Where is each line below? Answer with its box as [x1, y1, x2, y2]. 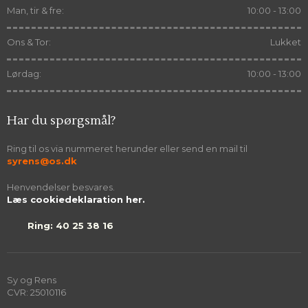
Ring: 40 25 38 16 [27, 219, 113, 231]
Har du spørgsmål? [6, 112, 116, 129]
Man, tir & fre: [6, 4, 64, 16]
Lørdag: [6, 67, 41, 79]
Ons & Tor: [6, 36, 51, 47]
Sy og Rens [6, 274, 56, 285]
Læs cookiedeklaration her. [6, 193, 145, 205]
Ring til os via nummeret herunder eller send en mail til [6, 142, 250, 154]
